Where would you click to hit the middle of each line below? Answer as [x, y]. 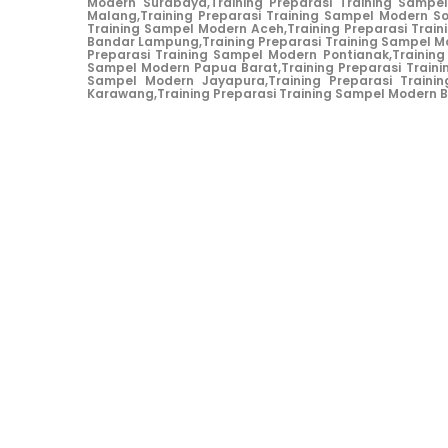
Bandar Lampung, [145, 42]
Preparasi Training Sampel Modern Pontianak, [239, 55]
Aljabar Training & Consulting [272, 251]
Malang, [113, 16]
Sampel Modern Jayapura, [177, 81]
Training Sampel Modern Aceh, [187, 29]
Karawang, [122, 94]
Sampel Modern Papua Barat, [184, 68]
